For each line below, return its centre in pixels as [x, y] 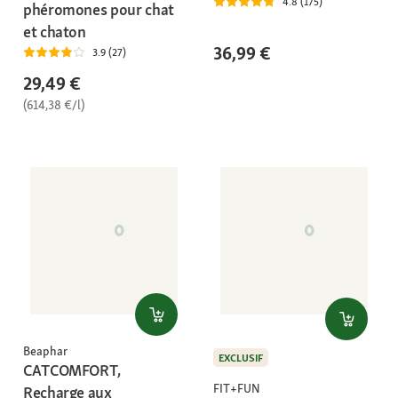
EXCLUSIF [241, 358]
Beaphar [45, 351]
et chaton [55, 32]
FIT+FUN [237, 388]
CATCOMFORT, [72, 370]
